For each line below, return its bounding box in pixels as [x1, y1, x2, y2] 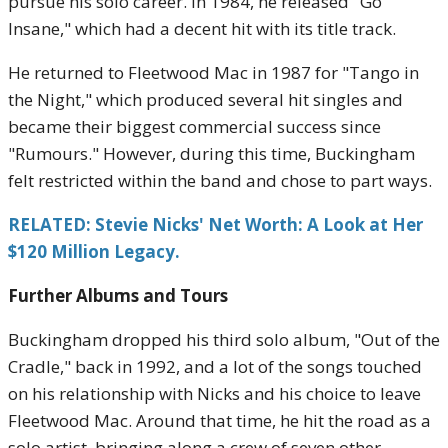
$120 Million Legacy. [8, 239, 180, 263]
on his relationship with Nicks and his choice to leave [8, 381, 421, 405]
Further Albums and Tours [8, 283, 228, 307]
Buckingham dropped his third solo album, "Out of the [8, 327, 440, 351]
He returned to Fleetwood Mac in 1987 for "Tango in [8, 60, 419, 84]
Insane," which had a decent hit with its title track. [8, 16, 396, 40]
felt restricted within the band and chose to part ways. [8, 168, 432, 192]
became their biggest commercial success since [8, 114, 381, 138]
